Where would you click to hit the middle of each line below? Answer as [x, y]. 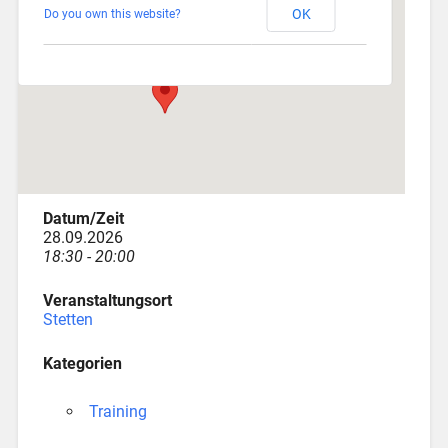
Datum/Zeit [83, 218]
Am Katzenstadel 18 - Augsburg [171, 27]
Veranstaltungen [127, 45]
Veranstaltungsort [107, 300]
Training [117, 411]
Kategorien [82, 363]
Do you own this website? [112, 13]
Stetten [67, 319]
